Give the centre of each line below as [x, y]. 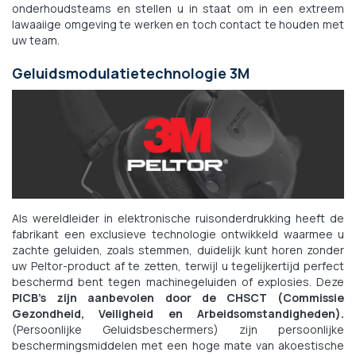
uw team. [36, 40]
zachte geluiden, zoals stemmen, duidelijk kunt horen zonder [178, 250]
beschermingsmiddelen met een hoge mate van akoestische [178, 346]
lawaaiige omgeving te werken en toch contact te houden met [178, 24]
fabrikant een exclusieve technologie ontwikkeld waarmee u [178, 234]
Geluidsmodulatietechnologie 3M [131, 73]
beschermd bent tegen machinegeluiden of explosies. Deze [178, 282]
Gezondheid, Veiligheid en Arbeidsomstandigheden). [178, 314]
